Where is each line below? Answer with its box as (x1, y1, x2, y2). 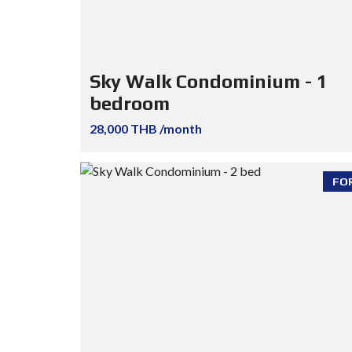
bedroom (90, 93, 170, 115)
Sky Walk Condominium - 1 (90, 71, 328, 93)
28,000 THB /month (90, 121, 202, 137)
